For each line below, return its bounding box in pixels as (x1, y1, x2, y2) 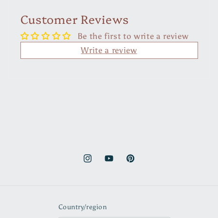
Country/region (58, 202, 107, 211)
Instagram (82, 159, 119, 169)
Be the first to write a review (77, 31, 189, 41)
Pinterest (125, 159, 158, 169)
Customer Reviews (20, 11, 129, 27)
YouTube (104, 159, 133, 169)
